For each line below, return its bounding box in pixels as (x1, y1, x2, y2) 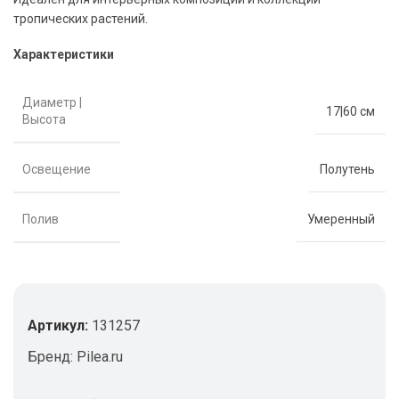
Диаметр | (22, 94, 82, 110)
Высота (22, 111, 66, 126)
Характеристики (13, 46, 114, 61)
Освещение (22, 161, 91, 176)
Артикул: (28, 316, 92, 334)
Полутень (320, 162, 375, 177)
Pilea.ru (77, 347, 123, 365)
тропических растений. (13, 11, 148, 26)
